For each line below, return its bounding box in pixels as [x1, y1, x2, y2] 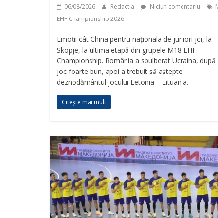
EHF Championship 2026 [57, 14, 124, 23]
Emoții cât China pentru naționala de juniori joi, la [57, 34, 212, 44]
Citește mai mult [62, 97, 106, 106]
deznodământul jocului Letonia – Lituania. [57, 77, 188, 87]
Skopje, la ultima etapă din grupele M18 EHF [57, 45, 196, 54]
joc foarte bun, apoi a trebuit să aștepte [57, 66, 182, 76]
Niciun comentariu [148, 2, 200, 11]
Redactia [110, 2, 136, 11]
